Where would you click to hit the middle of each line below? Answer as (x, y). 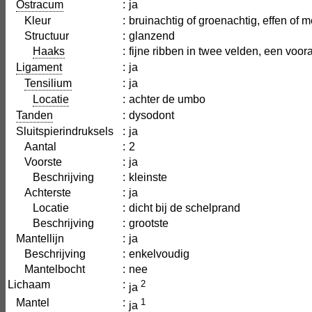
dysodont (151, 115)
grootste (149, 223)
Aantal (32, 147)
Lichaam (29, 284)
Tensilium (48, 83)
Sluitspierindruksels (61, 131)
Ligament (39, 67)
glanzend (152, 36)
